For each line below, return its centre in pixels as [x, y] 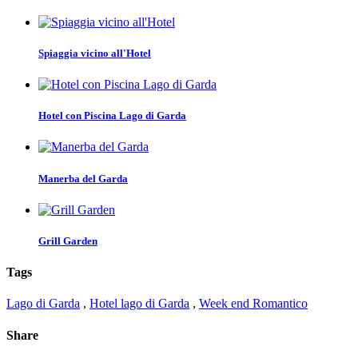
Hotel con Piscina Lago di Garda [112, 116]
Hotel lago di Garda [139, 304]
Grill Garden [68, 241]
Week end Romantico [253, 304]
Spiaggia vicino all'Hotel [95, 53]
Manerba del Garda [83, 178]
